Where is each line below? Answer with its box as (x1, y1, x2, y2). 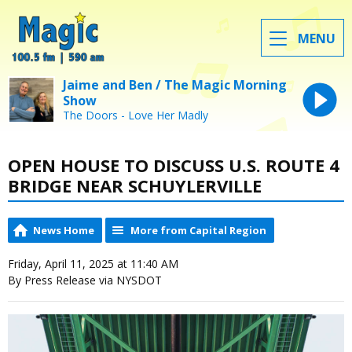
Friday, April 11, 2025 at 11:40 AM (8, 256, 178, 272)
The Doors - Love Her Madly (63, 107, 208, 123)
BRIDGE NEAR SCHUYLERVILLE (8, 173, 262, 197)
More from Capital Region (130, 223, 266, 238)
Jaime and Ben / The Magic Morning (63, 75, 287, 93)
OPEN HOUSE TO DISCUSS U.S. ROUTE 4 (8, 152, 339, 177)
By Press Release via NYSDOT (8, 273, 162, 288)
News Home (33, 223, 94, 238)
